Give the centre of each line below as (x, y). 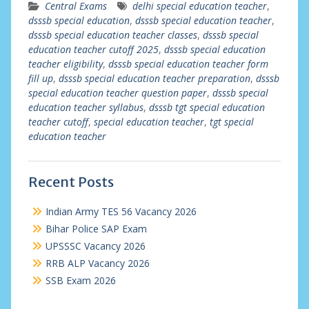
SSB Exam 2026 (80, 280)
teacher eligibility (65, 64)
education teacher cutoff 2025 (93, 49)
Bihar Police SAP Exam (96, 229)
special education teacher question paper (117, 93)
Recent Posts (71, 182)
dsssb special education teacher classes (112, 35)
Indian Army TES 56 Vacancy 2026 (121, 211)
